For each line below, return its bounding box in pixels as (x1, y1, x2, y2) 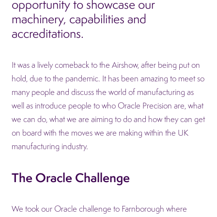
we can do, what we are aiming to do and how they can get (12, 113, 205, 124)
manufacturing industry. (12, 140, 88, 152)
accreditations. (12, 25, 84, 41)
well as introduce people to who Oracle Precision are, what (12, 100, 203, 111)
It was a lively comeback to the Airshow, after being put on (12, 59, 200, 70)
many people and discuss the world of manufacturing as (12, 86, 194, 97)
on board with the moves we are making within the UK (12, 127, 188, 138)
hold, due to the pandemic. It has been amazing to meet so (12, 73, 204, 84)
